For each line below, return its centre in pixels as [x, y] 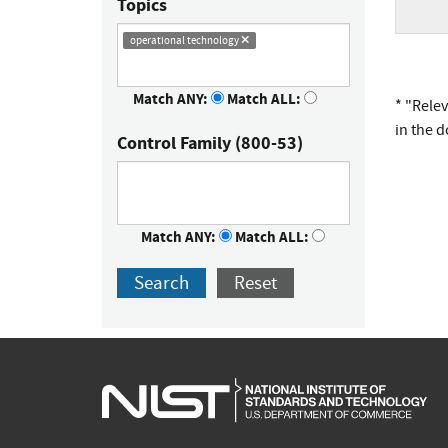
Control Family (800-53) [210, 142]
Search [161, 282]
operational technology [185, 40]
